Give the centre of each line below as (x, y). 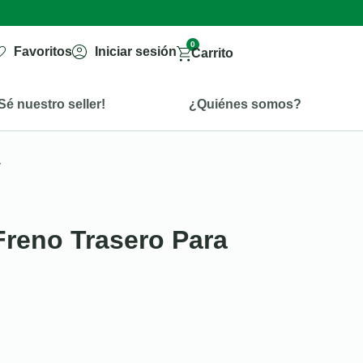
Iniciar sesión (135, 51)
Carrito (212, 53)
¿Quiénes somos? (245, 104)
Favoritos (43, 51)
